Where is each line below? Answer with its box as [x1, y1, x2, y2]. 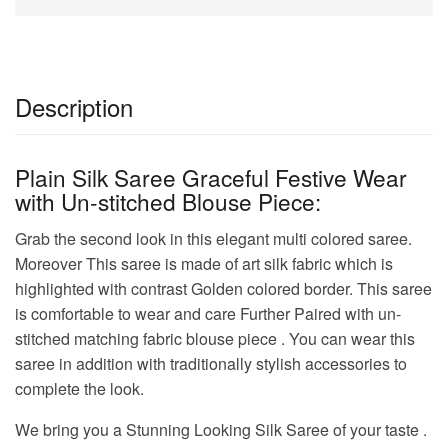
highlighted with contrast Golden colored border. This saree [15, 276, 432, 300]
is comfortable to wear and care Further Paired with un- [15, 301, 401, 325]
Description [15, 89, 133, 125]
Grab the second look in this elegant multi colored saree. [15, 226, 412, 250]
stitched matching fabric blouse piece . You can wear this [15, 326, 415, 350]
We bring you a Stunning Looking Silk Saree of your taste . [15, 417, 427, 441]
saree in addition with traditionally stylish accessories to [15, 351, 407, 375]
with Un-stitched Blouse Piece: [15, 185, 321, 218]
